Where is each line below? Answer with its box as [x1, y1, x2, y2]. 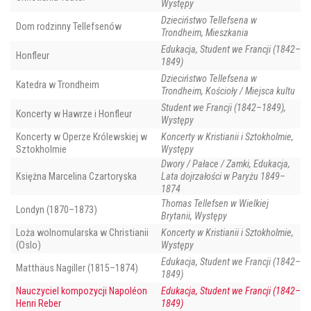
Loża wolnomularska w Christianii [16, 227, 149, 239]
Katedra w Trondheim [16, 79, 99, 91]
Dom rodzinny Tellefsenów [16, 21, 121, 33]
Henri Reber [16, 298, 61, 310]
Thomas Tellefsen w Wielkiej [161, 198, 269, 210]
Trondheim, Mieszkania [161, 27, 249, 39]
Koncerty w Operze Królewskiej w [16, 131, 147, 143]
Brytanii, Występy [161, 210, 227, 222]
